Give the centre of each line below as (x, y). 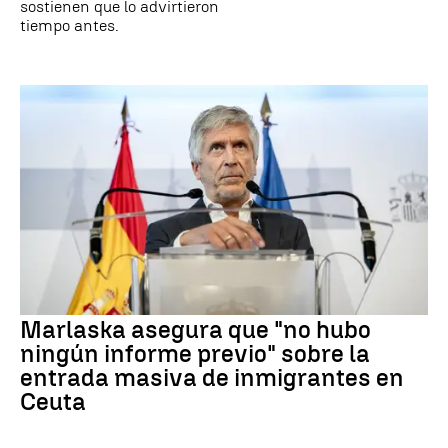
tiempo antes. (69, 26)
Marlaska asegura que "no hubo (195, 329)
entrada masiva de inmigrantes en (212, 377)
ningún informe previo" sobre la (195, 353)
